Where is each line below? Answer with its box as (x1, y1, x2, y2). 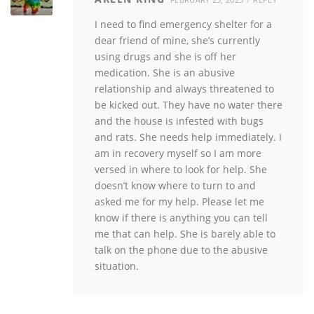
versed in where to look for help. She (95, 163, 267, 177)
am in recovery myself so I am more (95, 146, 261, 161)
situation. (95, 259, 139, 273)
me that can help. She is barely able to (95, 227, 275, 241)
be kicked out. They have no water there (95, 98, 282, 112)
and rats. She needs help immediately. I (95, 130, 282, 144)
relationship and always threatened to (95, 82, 274, 96)
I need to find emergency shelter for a (95, 18, 272, 32)
